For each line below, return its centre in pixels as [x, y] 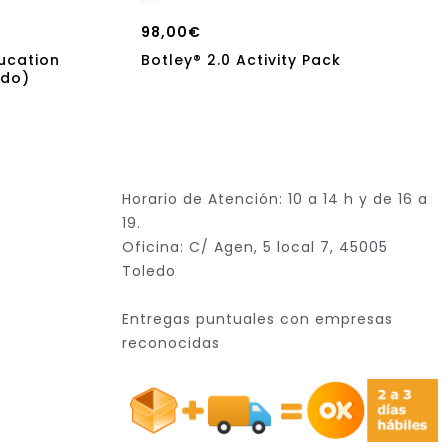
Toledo [149, 270]
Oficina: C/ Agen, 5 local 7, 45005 [255, 246]
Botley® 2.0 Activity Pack [241, 59]
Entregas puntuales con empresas [257, 318]
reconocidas [171, 342]
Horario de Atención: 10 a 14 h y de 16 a [275, 198]
